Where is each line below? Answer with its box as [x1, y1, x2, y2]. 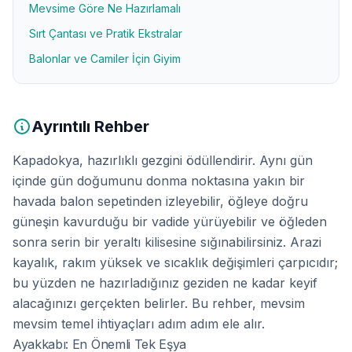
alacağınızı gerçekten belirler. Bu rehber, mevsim [13, 295, 305, 311]
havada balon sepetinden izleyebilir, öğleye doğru [13, 193, 308, 209]
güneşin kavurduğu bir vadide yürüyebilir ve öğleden [13, 214, 327, 229]
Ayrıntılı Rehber [31, 117, 149, 136]
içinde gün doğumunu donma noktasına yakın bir [13, 173, 305, 189]
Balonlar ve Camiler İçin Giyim [29, 52, 181, 65]
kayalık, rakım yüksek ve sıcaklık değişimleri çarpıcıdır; [13, 255, 338, 270]
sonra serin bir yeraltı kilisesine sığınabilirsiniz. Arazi [13, 234, 321, 250]
